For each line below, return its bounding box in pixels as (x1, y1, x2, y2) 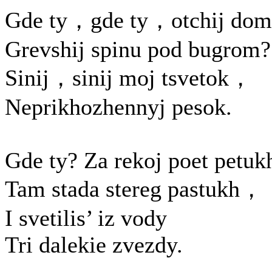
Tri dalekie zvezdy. (5, 232, 183, 257)
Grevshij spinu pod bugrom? (5, 36, 271, 62)
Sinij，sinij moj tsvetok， (5, 65, 252, 90)
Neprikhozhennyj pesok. (5, 94, 232, 120)
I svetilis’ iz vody (5, 205, 167, 231)
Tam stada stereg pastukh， (5, 176, 263, 202)
